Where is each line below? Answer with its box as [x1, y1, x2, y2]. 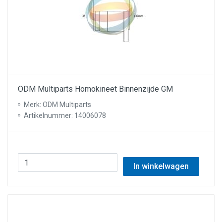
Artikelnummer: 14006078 [24, 111, 106, 119]
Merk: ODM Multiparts [24, 101, 91, 109]
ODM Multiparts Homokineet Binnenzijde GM [18, 84, 173, 94]
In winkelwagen [133, 162, 189, 171]
